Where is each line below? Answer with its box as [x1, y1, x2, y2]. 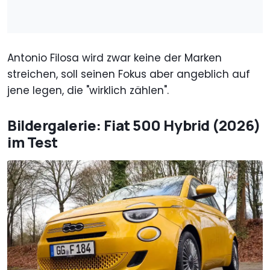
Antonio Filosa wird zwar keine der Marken [7, 51, 222, 66]
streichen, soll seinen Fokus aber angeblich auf [7, 67, 250, 82]
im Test [7, 132, 58, 152]
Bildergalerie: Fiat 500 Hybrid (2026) [7, 115, 261, 136]
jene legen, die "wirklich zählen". [7, 83, 169, 98]
